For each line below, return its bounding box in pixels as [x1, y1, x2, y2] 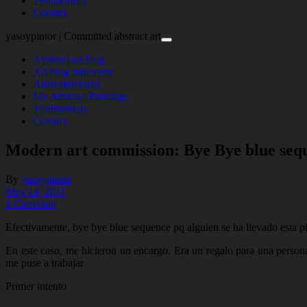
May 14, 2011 [5, 185, 66, 197]
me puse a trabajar [5, 256, 84, 269]
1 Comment [5, 197, 56, 210]
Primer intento [5, 280, 66, 292]
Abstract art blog [33, 53, 105, 65]
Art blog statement [33, 65, 112, 77]
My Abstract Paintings [33, 90, 129, 102]
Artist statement [33, 77, 100, 90]
